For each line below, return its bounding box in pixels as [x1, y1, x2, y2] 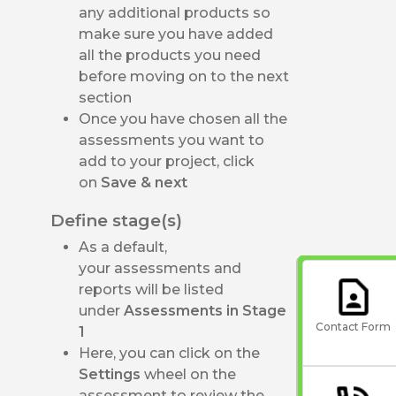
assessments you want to [79, 131, 265, 148]
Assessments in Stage [124, 301, 287, 319]
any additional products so [79, 4, 271, 21]
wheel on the [144, 365, 237, 383]
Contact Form [316, 319, 391, 333]
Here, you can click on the [79, 344, 261, 362]
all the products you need [79, 46, 262, 64]
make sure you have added [79, 25, 274, 42]
